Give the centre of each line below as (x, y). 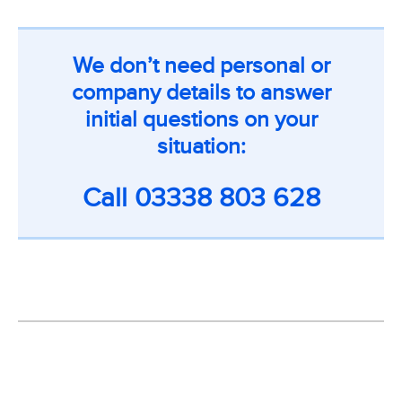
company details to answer (201, 92)
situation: (201, 146)
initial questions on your (201, 119)
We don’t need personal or (201, 65)
